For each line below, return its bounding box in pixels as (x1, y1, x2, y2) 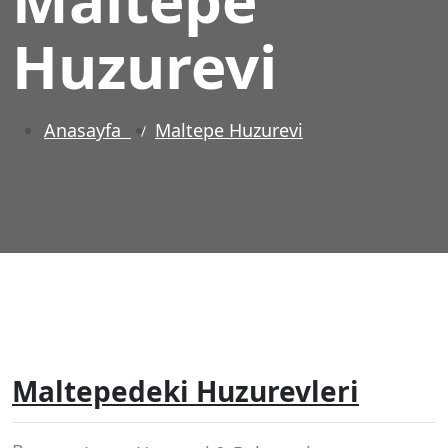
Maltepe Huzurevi (155, 117, 303, 142)
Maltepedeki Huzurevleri (12, 371, 359, 410)
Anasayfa (44, 117, 131, 142)
